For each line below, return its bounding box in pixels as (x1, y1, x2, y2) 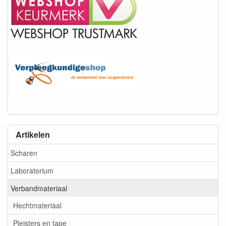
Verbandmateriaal (11, 183, 67, 194)
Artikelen (16, 128, 50, 140)
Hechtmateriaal (13, 200, 62, 211)
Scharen (11, 148, 37, 158)
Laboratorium (11, 165, 53, 176)
